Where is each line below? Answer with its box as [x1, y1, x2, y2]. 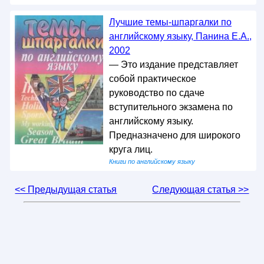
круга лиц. [108, 144, 153, 155]
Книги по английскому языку [108, 158, 195, 166]
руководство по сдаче [108, 88, 204, 98]
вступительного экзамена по [108, 102, 233, 113]
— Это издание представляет [108, 60, 238, 70]
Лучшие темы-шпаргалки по [108, 17, 232, 28]
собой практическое [108, 74, 196, 84]
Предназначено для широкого [108, 130, 240, 141]
